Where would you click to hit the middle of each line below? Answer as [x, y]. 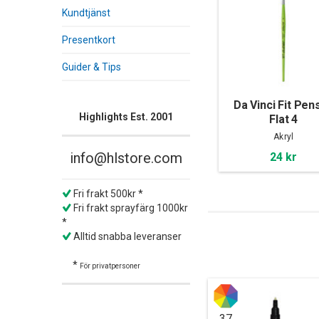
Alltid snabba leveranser [126, 236]
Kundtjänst [86, 13]
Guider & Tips [91, 67]
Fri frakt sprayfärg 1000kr [130, 208]
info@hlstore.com [126, 158]
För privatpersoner [110, 266]
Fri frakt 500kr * [107, 194]
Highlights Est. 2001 [126, 117]
